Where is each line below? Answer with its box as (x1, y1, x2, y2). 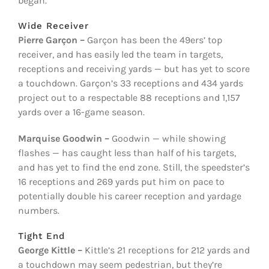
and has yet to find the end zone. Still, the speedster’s (17, 162, 250, 174)
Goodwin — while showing (111, 133, 226, 145)
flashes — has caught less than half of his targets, (17, 147, 236, 159)
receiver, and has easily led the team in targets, (17, 49, 223, 61)
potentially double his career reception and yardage (17, 190, 241, 202)
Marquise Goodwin (17, 133, 104, 145)
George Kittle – (17, 244, 85, 256)
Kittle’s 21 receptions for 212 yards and (84, 244, 250, 256)
